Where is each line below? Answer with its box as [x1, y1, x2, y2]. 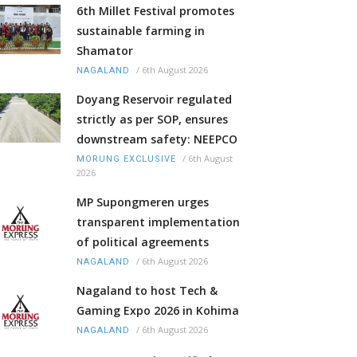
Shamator [76, 43, 133, 59]
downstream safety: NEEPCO [76, 131, 237, 147]
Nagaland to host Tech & [76, 283, 218, 299]
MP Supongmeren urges [76, 194, 209, 210]
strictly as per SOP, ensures [76, 112, 228, 127]
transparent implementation [76, 214, 240, 230]
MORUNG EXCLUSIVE [76, 154, 176, 165]
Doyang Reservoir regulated [76, 92, 232, 108]
